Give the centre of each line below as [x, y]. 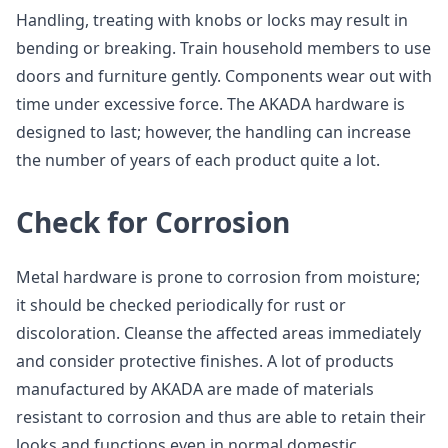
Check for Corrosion [153, 222]
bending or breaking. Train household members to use [223, 48]
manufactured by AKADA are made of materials [195, 389]
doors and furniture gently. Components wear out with [224, 76]
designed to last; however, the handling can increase [213, 132]
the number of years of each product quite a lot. [198, 160]
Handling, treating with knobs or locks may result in [212, 20]
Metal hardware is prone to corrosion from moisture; [218, 277]
